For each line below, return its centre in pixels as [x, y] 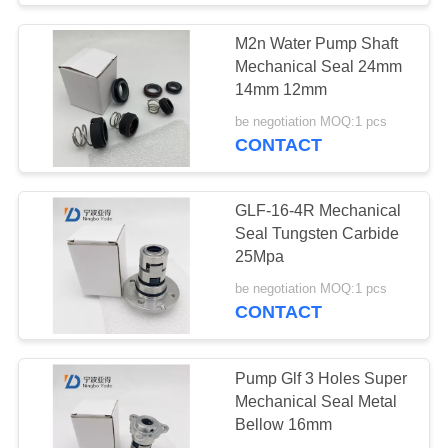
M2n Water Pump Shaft [317, 44]
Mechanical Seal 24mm [319, 67]
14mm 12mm [281, 90]
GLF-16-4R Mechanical [318, 211]
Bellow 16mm [284, 424]
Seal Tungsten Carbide [317, 234]
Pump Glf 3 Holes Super [321, 378]
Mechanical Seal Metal [316, 401]
